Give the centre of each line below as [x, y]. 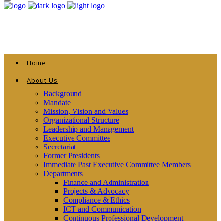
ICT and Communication [102, 209]
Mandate [57, 102]
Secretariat [60, 147]
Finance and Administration [106, 182]
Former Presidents [72, 155]
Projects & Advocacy [96, 191]
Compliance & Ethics [96, 200]
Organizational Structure [81, 120]
